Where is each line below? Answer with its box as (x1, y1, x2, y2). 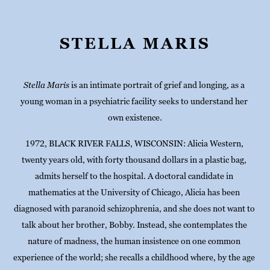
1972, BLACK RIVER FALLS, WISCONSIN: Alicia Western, (25, 137, 245, 149)
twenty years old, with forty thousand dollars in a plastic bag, (22, 154, 248, 165)
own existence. (108, 111, 162, 123)
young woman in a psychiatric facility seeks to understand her (20, 95, 250, 107)
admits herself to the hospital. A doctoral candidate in (35, 170, 235, 181)
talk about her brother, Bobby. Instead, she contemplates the (21, 219, 249, 230)
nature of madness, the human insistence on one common (28, 235, 242, 246)
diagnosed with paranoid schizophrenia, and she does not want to (13, 202, 257, 214)
